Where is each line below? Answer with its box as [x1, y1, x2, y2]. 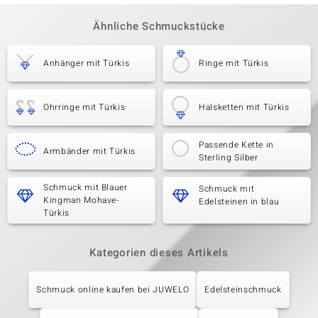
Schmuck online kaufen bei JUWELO [36, 283, 190, 296]
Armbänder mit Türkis [43, 145, 136, 158]
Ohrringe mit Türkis [43, 101, 126, 114]
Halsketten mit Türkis [199, 101, 290, 114]
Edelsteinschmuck [204, 283, 282, 296]
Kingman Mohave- [43, 194, 119, 207]
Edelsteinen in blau [199, 195, 280, 208]
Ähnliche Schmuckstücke [93, 18, 225, 34]
